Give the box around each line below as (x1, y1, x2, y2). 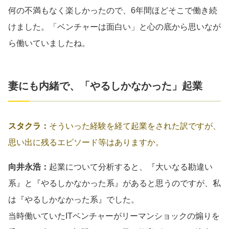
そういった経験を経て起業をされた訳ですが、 (49, 121, 221, 130)
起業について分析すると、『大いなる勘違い (49, 162, 213, 171)
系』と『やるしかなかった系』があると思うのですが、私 (8, 178, 221, 188)
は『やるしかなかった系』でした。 (8, 195, 139, 204)
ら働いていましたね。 (8, 38, 90, 48)
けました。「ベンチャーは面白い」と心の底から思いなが (8, 22, 221, 31)
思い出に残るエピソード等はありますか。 (8, 138, 164, 147)
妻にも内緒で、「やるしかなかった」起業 (8, 80, 202, 91)
